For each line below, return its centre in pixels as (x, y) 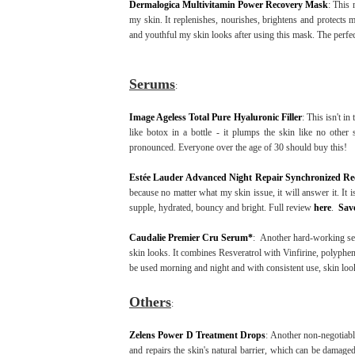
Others (150, 302)
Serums (152, 84)
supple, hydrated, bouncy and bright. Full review (221, 207)
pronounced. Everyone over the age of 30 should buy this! (238, 147)
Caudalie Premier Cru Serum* (191, 237)
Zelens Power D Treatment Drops (198, 335)
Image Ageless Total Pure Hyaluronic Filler (216, 117)
